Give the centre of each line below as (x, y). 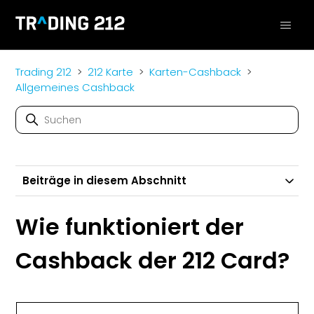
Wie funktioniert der (130, 227)
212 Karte (111, 72)
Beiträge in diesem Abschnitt (105, 180)
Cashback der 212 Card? (153, 260)
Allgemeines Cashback (75, 87)
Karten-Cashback (196, 72)
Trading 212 (44, 72)
